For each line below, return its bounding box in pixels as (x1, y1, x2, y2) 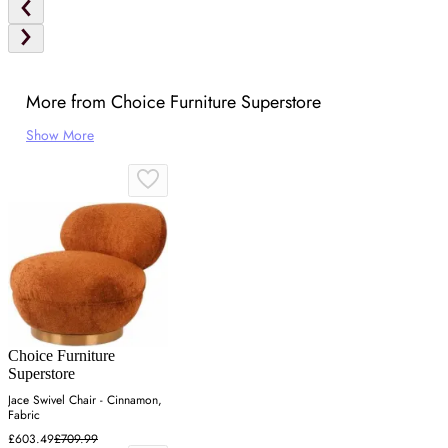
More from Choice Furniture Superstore (26, 88, 321, 115)
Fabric (8, 406, 40, 425)
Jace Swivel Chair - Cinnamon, (8, 391, 162, 410)
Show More (26, 124, 94, 145)
